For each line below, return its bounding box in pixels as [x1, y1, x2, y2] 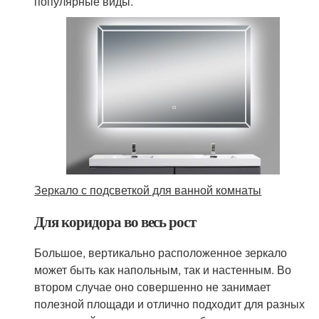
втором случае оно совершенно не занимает [34, 278, 271, 296]
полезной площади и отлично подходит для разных [34, 296, 305, 313]
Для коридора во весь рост [34, 211, 197, 233]
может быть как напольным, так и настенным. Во [34, 261, 292, 278]
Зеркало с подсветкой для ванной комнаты [34, 182, 262, 199]
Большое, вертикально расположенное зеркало [34, 244, 288, 261]
